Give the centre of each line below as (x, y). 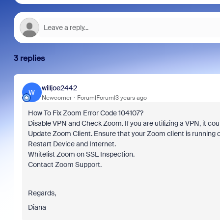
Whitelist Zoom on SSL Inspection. (82, 154)
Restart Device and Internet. (72, 144)
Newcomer (56, 97)
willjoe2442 (59, 88)
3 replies (29, 58)
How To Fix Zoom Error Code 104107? (85, 113)
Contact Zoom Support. (65, 165)
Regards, (42, 193)
